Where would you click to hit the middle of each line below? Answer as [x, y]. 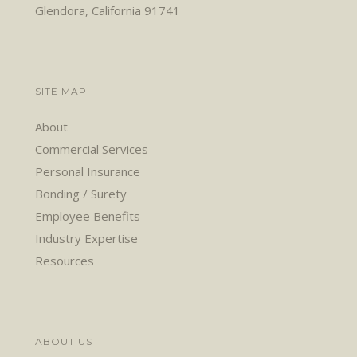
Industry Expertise [87, 238]
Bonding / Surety [81, 194]
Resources [65, 261]
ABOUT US [64, 341]
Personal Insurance [88, 171]
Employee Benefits [88, 216]
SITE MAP [61, 91]
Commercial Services [92, 149]
